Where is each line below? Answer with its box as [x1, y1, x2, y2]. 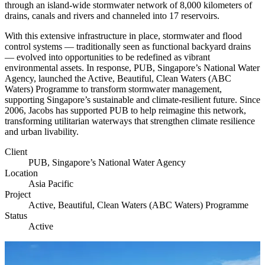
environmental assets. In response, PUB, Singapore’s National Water [5, 62, 260, 73]
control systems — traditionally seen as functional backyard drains [5, 41, 251, 51]
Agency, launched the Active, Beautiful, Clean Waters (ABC [5, 73, 231, 83]
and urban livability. [5, 126, 79, 137]
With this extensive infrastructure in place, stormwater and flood [5, 30, 242, 41]
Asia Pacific [28, 178, 73, 189]
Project [5, 189, 31, 199]
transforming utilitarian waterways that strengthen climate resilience [5, 115, 255, 126]
